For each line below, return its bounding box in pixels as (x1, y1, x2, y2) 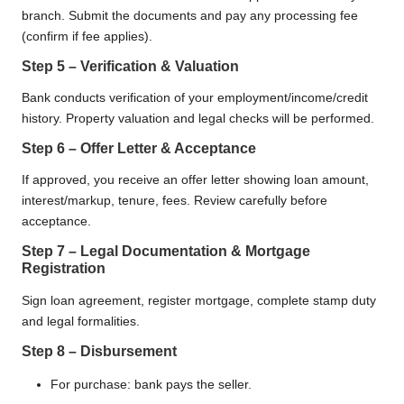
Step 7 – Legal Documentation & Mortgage (22, 243, 310, 260)
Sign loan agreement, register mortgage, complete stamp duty (22, 293, 376, 308)
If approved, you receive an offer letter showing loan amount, (22, 173, 369, 188)
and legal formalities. (22, 314, 140, 328)
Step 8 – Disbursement (22, 343, 177, 359)
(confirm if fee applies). (22, 29, 152, 43)
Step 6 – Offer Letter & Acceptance (22, 140, 256, 156)
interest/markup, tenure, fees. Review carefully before (22, 194, 327, 208)
